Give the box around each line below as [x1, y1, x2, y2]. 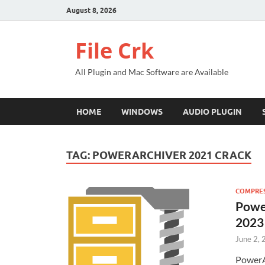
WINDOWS [121, 106, 163, 117]
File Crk [75, 36, 154, 65]
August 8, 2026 [66, 5, 117, 15]
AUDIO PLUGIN [183, 106, 242, 117]
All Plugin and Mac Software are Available [75, 67, 228, 77]
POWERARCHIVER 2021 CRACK [92, 149, 251, 161]
